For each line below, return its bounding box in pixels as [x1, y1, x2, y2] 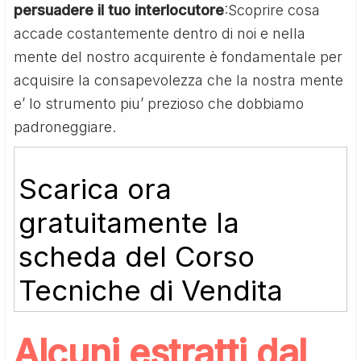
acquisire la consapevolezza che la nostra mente [14, 71, 344, 89]
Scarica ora [19, 171, 172, 205]
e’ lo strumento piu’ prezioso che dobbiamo [14, 94, 305, 112]
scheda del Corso [19, 239, 255, 273]
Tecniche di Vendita [19, 272, 284, 307]
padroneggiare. [14, 118, 117, 135]
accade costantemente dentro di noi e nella [14, 24, 306, 42]
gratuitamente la [19, 205, 240, 239]
